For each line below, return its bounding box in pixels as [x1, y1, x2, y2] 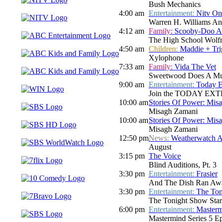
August [149, 143, 171, 152]
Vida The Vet [174, 62, 216, 71]
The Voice [149, 152, 181, 161]
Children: [149, 45, 180, 54]
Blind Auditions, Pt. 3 [149, 161, 217, 169]
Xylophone [149, 54, 184, 62]
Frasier [196, 169, 218, 178]
